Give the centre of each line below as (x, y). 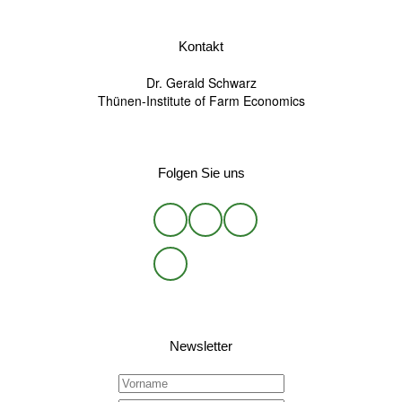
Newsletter (201, 346)
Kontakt (201, 46)
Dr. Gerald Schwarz (201, 82)
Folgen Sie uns (201, 172)
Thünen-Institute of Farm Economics (201, 100)
